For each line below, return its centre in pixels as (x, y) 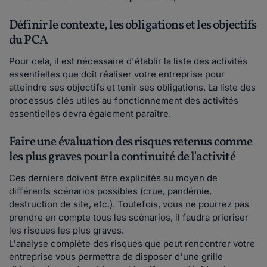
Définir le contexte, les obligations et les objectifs (133, 25)
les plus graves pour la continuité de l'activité (122, 157)
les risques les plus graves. (66, 230)
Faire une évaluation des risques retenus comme (131, 142)
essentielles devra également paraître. (91, 113)
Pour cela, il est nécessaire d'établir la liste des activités (128, 61)
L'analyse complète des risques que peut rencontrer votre (132, 243)
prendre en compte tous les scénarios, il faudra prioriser (129, 217)
